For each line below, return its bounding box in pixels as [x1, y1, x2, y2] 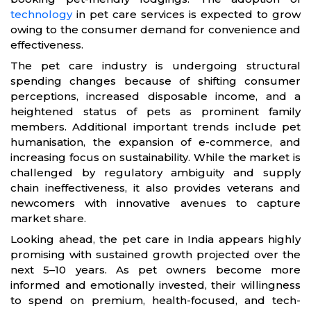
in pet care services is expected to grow [72, 7, 301, 21]
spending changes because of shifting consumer [10, 74, 301, 87]
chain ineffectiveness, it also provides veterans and [10, 180, 301, 194]
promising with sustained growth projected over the [10, 247, 301, 261]
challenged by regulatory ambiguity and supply [10, 165, 301, 179]
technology [10, 7, 72, 21]
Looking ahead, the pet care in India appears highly [10, 232, 301, 246]
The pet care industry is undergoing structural [10, 58, 301, 72]
